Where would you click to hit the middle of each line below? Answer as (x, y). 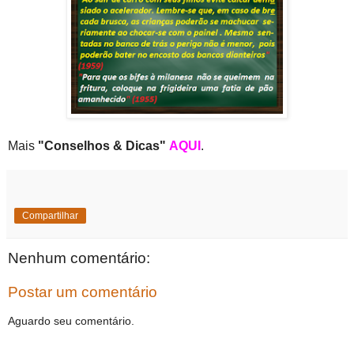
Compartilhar (50, 215)
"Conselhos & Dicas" (102, 145)
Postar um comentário (83, 292)
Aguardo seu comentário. (71, 320)
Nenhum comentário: (79, 258)
